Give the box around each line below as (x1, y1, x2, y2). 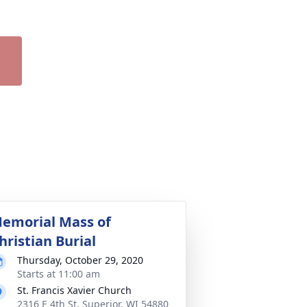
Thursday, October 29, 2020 (17, 253, 143, 267)
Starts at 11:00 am (17, 267, 100, 280)
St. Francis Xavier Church (17, 283, 132, 297)
